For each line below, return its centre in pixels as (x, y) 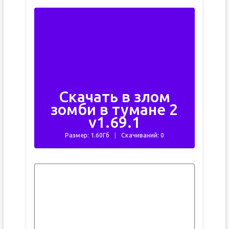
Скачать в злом (114, 97)
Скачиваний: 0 (142, 135)
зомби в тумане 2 (114, 109)
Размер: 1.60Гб (87, 135)
